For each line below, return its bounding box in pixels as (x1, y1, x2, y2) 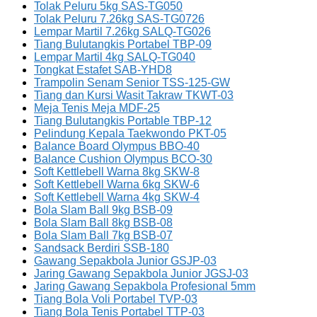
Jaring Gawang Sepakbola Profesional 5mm (34, 280, 255, 293)
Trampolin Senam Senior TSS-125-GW (34, 76, 230, 89)
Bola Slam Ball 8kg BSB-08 (34, 217, 173, 229)
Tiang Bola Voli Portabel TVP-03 (34, 293, 197, 306)
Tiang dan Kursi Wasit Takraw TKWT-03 (34, 89, 234, 102)
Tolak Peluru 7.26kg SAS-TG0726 (34, 13, 204, 25)
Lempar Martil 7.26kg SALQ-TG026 (34, 25, 211, 38)
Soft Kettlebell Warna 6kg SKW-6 (34, 178, 200, 191)
